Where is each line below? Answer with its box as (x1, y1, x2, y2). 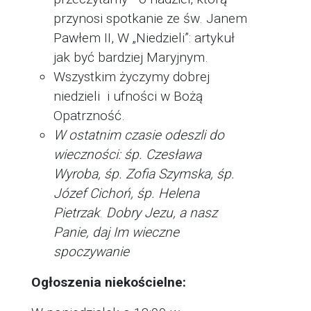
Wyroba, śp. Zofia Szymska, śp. (53, 166, 235, 182)
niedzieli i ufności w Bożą (53, 88, 203, 104)
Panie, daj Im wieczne (53, 224, 179, 240)
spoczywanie (53, 244, 129, 260)
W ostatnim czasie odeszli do (53, 127, 224, 143)
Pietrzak (53, 205, 99, 221)
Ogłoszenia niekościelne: (31, 274, 186, 290)
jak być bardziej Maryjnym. (53, 49, 208, 65)
